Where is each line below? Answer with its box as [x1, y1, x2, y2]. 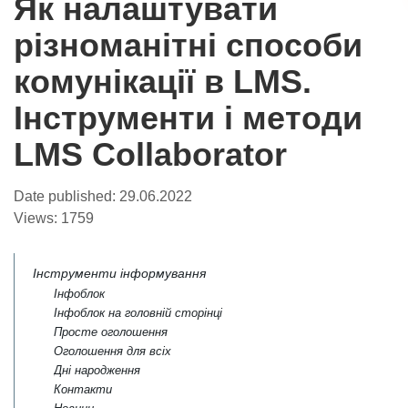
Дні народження [53, 363, 140, 377]
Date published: [14, 189, 119, 204]
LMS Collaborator [14, 136, 287, 173]
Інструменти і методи [14, 99, 362, 137]
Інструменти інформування [33, 266, 206, 280]
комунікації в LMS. [14, 63, 311, 100]
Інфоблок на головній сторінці [53, 306, 222, 320]
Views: [14, 210, 61, 226]
